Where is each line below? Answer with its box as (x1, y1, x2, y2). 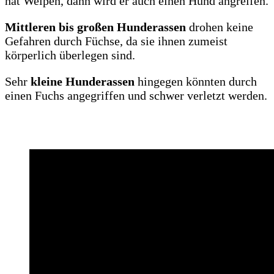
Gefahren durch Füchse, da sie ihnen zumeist (5, 34, 228, 48)
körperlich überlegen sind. (5, 48, 135, 62)
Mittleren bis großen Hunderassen (5, 20, 186, 34)
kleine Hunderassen (31, 75, 135, 89)
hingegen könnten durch (135, 75, 257, 89)
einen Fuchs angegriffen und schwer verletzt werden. (5, 89, 267, 103)
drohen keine (186, 20, 253, 34)
